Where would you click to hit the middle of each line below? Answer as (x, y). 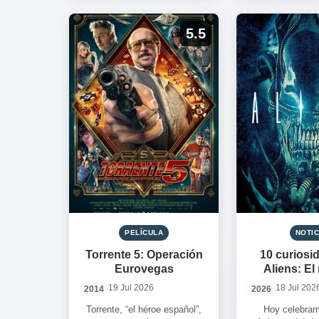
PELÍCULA (144, 232)
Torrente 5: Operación (144, 255)
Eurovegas (144, 269)
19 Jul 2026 (131, 288)
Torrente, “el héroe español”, (144, 309)
